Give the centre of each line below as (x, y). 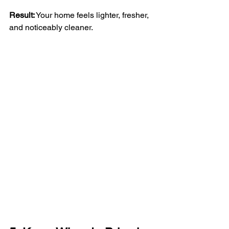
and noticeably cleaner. (51, 28)
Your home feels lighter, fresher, (93, 15)
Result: (22, 15)
